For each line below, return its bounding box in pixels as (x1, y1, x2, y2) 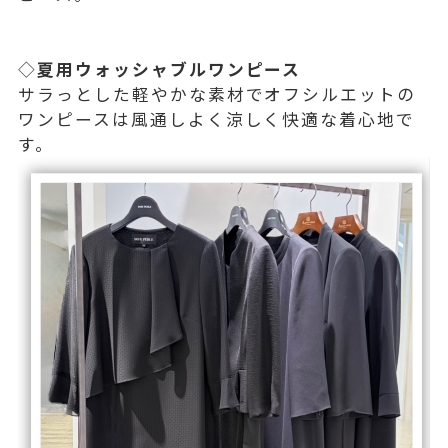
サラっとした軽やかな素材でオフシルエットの (18, 81, 417, 106)
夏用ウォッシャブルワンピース (36, 56, 302, 81)
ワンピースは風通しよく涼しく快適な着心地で (18, 106, 416, 131)
